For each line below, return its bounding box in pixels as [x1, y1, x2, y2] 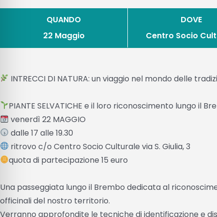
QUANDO [46, 14, 81, 25]
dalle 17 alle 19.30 [9, 127, 74, 139]
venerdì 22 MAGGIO [9, 113, 86, 125]
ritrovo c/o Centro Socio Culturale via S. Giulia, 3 [9, 140, 191, 152]
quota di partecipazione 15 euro [9, 154, 128, 166]
